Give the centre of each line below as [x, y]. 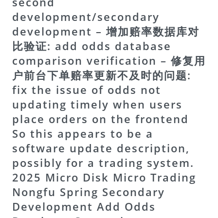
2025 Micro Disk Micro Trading [104, 177]
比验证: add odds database [92, 46]
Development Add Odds [84, 206]
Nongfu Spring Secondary [89, 192]
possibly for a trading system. [103, 163]
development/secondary [86, 17]
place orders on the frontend [100, 119]
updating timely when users [97, 104]
